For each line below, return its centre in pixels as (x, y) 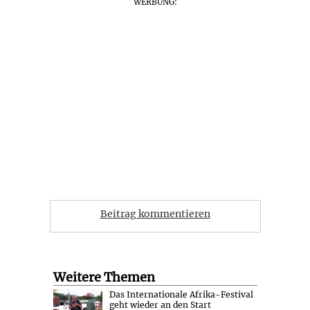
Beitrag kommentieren (155, 214)
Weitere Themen (104, 277)
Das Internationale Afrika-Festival (181, 295)
